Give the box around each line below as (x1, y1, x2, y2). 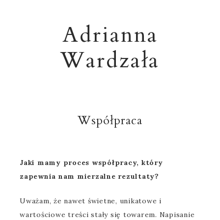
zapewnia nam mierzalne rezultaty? (20, 172, 159, 181)
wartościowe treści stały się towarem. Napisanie (20, 210, 195, 219)
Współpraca (78, 112, 142, 129)
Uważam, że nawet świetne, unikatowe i (20, 196, 162, 205)
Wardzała (60, 46, 160, 75)
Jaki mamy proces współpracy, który (20, 158, 163, 167)
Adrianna (62, 20, 158, 50)
